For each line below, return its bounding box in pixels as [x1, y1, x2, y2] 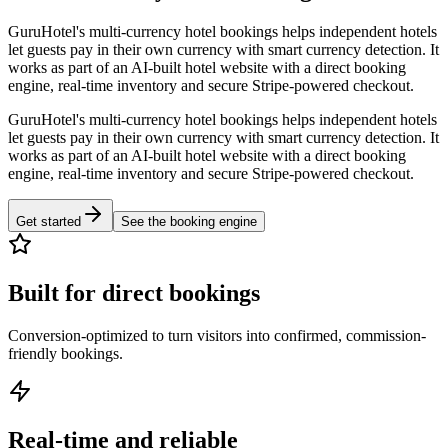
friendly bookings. [8, 344, 123, 362]
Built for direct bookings [8, 279, 260, 306]
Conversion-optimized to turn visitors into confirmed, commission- [8, 326, 426, 344]
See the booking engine [121, 213, 257, 229]
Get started [16, 213, 81, 229]
